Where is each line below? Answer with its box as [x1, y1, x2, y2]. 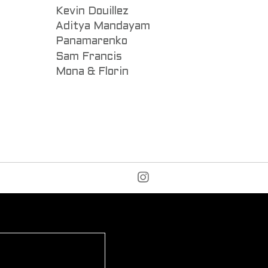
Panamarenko [55, 36, 127, 47]
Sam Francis [55, 51, 122, 62]
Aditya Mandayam [55, 22, 150, 32]
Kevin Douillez [55, 6, 129, 17]
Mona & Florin [55, 66, 129, 77]
